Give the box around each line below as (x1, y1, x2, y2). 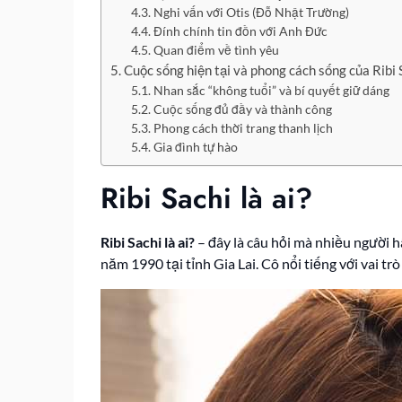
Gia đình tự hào (153, 139, 238, 154)
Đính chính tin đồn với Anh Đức (153, 23, 328, 39)
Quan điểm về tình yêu (153, 42, 279, 57)
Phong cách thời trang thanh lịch (153, 120, 333, 135)
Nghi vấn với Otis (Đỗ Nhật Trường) (153, 4, 349, 20)
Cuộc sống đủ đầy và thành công (153, 101, 332, 117)
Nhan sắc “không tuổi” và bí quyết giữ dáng (153, 83, 389, 98)
